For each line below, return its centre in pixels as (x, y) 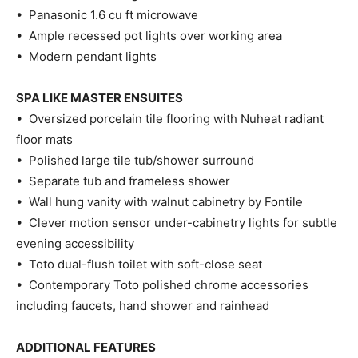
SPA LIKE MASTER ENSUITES (99, 97)
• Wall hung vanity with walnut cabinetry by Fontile (159, 201)
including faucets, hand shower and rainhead (143, 305)
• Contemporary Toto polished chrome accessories (162, 284)
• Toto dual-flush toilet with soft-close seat (139, 264)
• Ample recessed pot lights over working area (149, 35)
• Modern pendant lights (86, 56)
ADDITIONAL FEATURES (86, 347)
